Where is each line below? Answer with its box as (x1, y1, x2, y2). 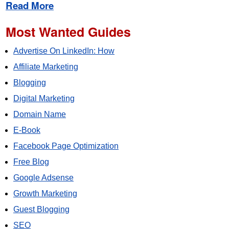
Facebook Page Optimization (13, 141, 119, 150)
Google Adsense (13, 173, 74, 182)
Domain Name (13, 109, 66, 119)
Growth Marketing (13, 189, 77, 198)
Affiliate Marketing (13, 62, 78, 71)
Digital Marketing (13, 94, 75, 103)
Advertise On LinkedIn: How (13, 46, 114, 55)
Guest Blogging (13, 204, 70, 214)
